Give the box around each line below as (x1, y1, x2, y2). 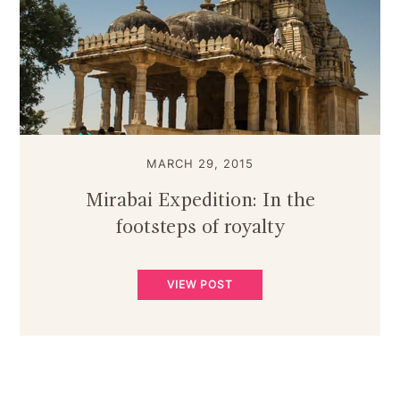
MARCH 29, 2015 (146, 155, 254, 171)
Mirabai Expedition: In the (85, 190, 315, 211)
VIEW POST (167, 277, 233, 291)
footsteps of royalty (115, 217, 285, 237)
